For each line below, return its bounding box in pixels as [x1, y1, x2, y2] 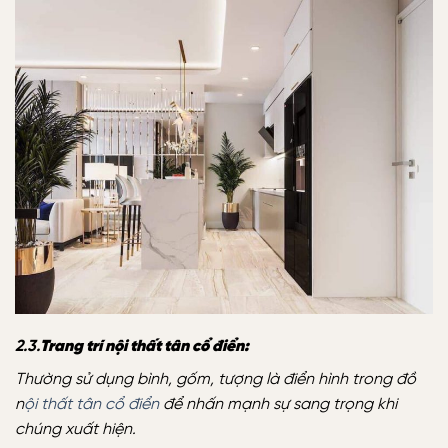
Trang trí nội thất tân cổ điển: [40, 338, 249, 356]
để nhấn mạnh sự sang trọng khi [159, 396, 397, 414]
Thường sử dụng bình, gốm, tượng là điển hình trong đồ [15, 371, 416, 389]
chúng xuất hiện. [15, 421, 136, 439]
